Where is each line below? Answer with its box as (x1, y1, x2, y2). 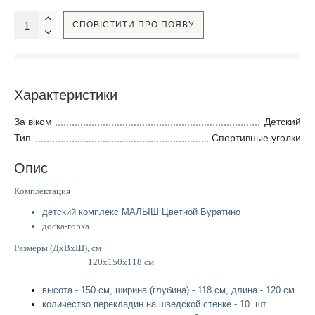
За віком (14, 116, 52, 127)
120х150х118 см (14, 256, 154, 267)
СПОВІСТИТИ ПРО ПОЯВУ (72, 20, 195, 30)
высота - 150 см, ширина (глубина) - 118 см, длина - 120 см (42, 284, 295, 295)
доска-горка (42, 220, 89, 231)
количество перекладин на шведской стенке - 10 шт (42, 298, 266, 309)
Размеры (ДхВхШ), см (14, 242, 101, 253)
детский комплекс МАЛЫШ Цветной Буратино (42, 206, 240, 217)
